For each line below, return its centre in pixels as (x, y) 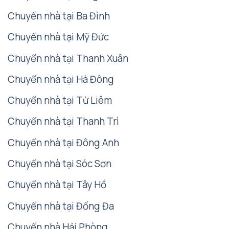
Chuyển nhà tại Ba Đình (59, 16)
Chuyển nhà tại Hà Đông (61, 79)
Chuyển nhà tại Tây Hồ (57, 185)
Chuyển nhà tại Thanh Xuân (68, 58)
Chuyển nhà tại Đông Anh (63, 142)
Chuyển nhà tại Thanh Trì (63, 121)
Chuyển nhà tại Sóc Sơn (60, 164)
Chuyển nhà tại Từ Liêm (60, 100)
